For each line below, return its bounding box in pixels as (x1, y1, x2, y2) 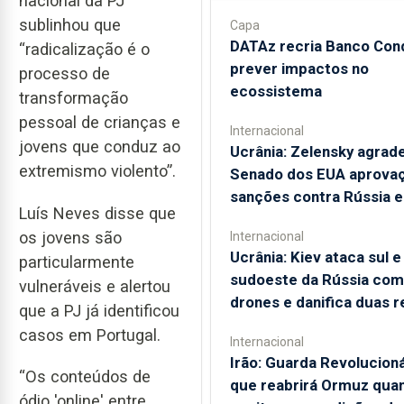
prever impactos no (229, 60, 369, 78)
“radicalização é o (19, 40, 150, 60)
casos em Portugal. (19, 325, 161, 344)
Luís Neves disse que (19, 203, 176, 223)
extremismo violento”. (19, 161, 176, 181)
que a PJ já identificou (19, 300, 179, 320)
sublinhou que (19, 15, 121, 35)
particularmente (19, 252, 134, 271)
